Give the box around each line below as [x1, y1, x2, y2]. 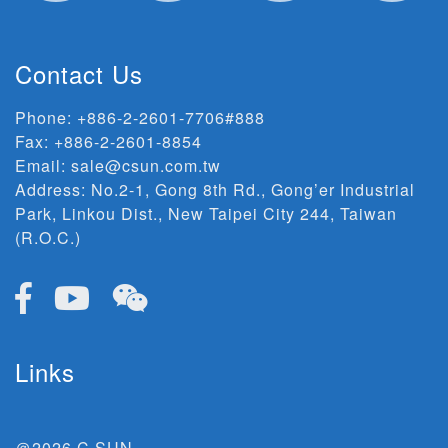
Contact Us [15, 55, 143, 91]
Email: [15, 153, 71, 177]
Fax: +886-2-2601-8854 [15, 129, 202, 153]
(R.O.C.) [15, 225, 81, 249]
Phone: [15, 105, 77, 129]
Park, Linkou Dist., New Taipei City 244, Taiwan [15, 201, 397, 225]
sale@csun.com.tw [71, 153, 221, 177]
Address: [15, 177, 91, 201]
